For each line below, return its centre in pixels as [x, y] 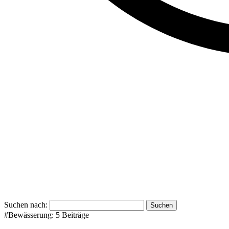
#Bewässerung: [30, 215]
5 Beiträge [72, 215]
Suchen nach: [26, 205]
